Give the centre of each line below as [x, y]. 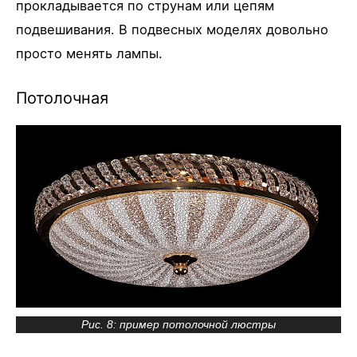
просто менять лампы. [89, 54]
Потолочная [62, 98]
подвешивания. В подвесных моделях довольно [172, 30]
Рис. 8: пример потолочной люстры [178, 325]
